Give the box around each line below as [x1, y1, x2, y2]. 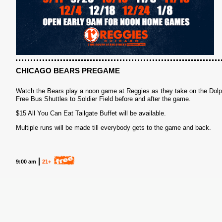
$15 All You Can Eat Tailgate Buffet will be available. [16, 110, 166, 117]
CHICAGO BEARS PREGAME [16, 66, 120, 75]
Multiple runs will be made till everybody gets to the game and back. [16, 124, 211, 131]
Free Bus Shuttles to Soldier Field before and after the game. [16, 95, 191, 103]
